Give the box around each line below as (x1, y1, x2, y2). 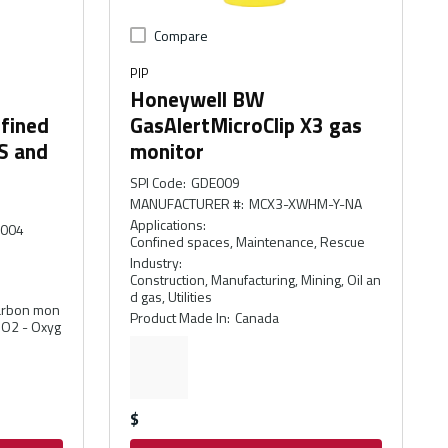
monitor (130, 134, 205, 167)
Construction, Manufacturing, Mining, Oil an (130, 268, 382, 290)
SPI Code (130, 171, 184, 193)
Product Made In (130, 306, 228, 328)
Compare (154, 24, 209, 46)
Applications (130, 213, 204, 235)
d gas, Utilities (130, 285, 213, 307)
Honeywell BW (130, 82, 266, 115)
